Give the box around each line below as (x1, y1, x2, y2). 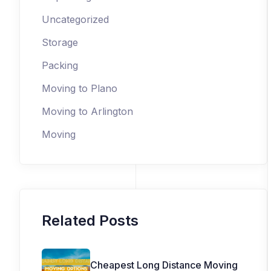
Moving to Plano (42, 82, 117, 94)
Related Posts (42, 212, 139, 229)
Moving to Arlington (42, 105, 133, 117)
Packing (42, 59, 78, 71)
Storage (42, 36, 78, 48)
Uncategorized (42, 13, 109, 25)
